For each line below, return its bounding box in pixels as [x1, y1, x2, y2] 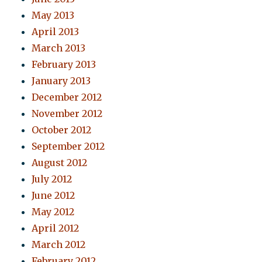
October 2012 [32, 124, 92, 136]
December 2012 [32, 91, 102, 104]
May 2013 [32, 9, 75, 22]
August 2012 [32, 157, 88, 169]
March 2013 [32, 42, 86, 54]
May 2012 [32, 206, 75, 218]
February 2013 [32, 58, 96, 71]
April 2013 [32, 26, 80, 38]
